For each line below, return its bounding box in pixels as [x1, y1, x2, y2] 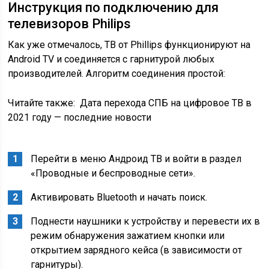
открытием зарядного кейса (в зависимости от [31, 244, 243, 256]
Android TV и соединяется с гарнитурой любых [8, 53, 215, 65]
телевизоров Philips [8, 16, 131, 31]
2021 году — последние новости [8, 112, 152, 123]
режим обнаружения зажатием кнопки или [31, 230, 225, 241]
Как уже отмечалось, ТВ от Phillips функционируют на [8, 39, 251, 50]
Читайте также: [8, 97, 76, 109]
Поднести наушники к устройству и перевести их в [31, 216, 261, 227]
